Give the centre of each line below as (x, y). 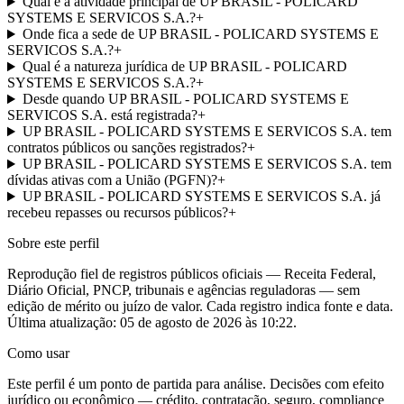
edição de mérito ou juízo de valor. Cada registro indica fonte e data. (200, 307)
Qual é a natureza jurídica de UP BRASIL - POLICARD (184, 67)
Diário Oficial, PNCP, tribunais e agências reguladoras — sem (184, 290)
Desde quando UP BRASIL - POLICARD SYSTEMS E (185, 99)
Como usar (38, 353)
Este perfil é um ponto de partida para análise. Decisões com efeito (196, 384)
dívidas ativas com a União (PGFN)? (112, 180)
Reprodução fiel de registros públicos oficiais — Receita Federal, (192, 274)
